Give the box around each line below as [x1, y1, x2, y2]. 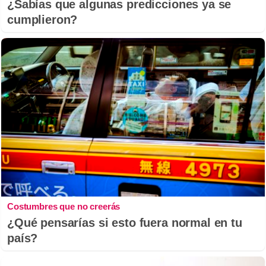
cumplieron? [7, 13, 78, 27]
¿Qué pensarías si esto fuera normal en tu [7, 216, 242, 229]
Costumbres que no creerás [7, 201, 121, 211]
